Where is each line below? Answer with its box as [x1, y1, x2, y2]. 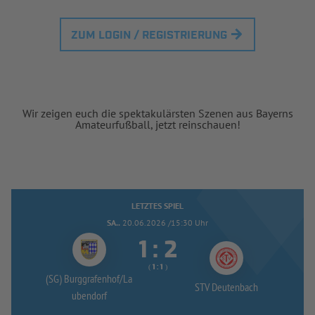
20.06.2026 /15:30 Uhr [122, 217, 208, 228]
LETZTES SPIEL [131, 200, 184, 211]
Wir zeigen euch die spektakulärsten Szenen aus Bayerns [22, 105, 293, 120]
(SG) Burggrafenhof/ [46, 271, 123, 285]
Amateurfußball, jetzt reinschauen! [75, 117, 240, 131]
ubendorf [71, 288, 107, 302]
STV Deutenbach [194, 279, 258, 294]
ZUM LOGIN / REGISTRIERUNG [71, 27, 227, 43]
